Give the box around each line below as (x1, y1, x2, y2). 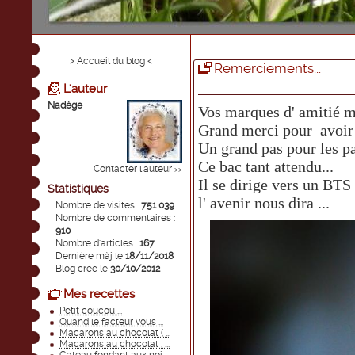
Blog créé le (55, 263, 110, 274)
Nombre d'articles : (55, 238, 139, 249)
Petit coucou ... (59, 305, 122, 316)
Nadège (48, 100, 82, 111)
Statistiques (48, 182, 109, 195)
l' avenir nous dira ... (198, 194, 330, 212)
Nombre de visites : (55, 200, 141, 211)
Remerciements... (214, 60, 321, 76)
